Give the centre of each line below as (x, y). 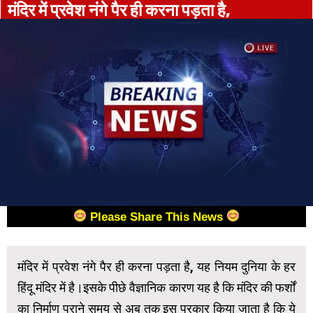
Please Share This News (158, 217)
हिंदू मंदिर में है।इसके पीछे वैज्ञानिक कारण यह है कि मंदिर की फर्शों (156, 287)
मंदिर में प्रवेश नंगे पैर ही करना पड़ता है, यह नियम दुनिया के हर (156, 266)
